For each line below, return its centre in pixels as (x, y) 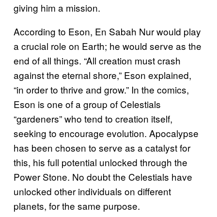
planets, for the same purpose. (77, 205)
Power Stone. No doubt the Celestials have (103, 176)
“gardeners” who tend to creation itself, (93, 118)
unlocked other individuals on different (92, 191)
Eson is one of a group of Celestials (87, 104)
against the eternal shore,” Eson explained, (102, 75)
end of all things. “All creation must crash (97, 60)
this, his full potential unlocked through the (101, 162)
